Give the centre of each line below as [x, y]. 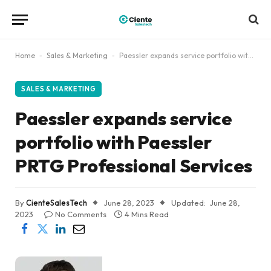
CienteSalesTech [57, 203]
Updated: [188, 203]
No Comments [81, 214]
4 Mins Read [147, 214]
